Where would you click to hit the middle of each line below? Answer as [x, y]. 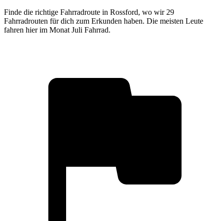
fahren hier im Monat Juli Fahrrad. [57, 30]
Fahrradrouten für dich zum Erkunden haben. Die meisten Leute [104, 21]
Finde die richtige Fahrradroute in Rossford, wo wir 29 [89, 12]
